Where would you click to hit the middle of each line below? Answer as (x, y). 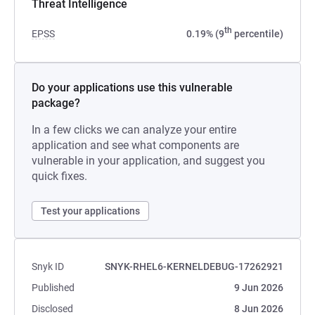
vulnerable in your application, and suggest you (148, 161)
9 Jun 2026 (259, 288)
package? (56, 103)
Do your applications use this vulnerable (132, 88)
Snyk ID (48, 266)
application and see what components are (135, 145)
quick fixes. (59, 176)
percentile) (258, 34)
